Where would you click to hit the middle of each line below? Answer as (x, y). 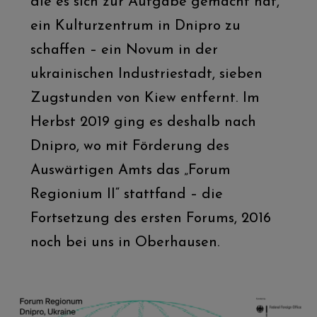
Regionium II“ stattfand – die (126, 194)
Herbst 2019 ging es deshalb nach (143, 122)
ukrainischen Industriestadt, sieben (146, 74)
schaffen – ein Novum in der (124, 50)
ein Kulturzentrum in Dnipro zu (135, 26)
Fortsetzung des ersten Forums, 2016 (150, 218)
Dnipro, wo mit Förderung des (129, 146)
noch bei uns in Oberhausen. (125, 242)
